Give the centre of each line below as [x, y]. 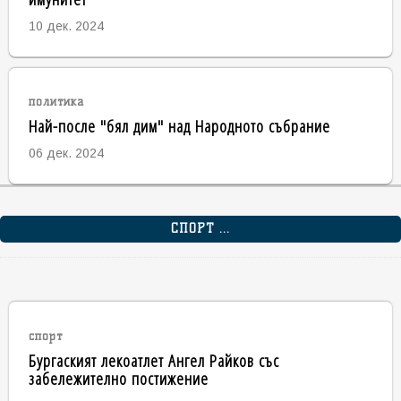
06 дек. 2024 [66, 154]
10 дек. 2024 [66, 26]
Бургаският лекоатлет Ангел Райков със [154, 360]
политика [56, 102]
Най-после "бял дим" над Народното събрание [179, 126]
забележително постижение [118, 378]
